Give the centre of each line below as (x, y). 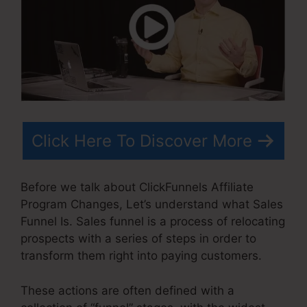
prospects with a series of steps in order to (138, 239)
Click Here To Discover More (142, 140)
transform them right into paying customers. (141, 256)
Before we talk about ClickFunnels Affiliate (137, 187)
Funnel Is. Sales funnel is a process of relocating (153, 222)
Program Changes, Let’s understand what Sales (152, 205)
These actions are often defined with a (127, 290)
